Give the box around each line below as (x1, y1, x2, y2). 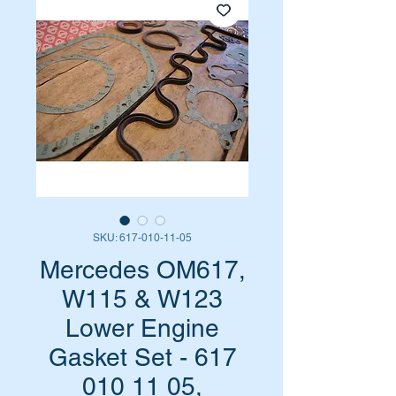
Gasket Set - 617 (48, 343, 237, 371)
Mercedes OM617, (39, 255, 246, 284)
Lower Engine (65, 314, 219, 342)
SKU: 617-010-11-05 (93, 232, 192, 244)
